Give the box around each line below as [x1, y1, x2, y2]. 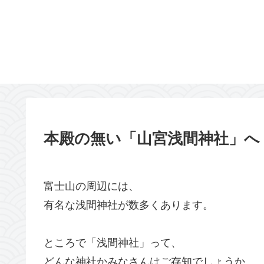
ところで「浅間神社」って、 [44, 236, 181, 249]
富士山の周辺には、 [44, 180, 139, 192]
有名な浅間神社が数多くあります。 [44, 199, 213, 211]
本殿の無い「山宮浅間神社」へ [44, 129, 260, 147]
